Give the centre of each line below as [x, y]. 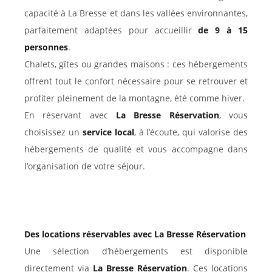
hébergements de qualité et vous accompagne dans [136, 149]
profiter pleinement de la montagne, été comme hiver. [134, 98]
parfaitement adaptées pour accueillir [111, 30]
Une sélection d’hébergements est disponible [136, 251]
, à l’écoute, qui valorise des [191, 132]
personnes [46, 47]
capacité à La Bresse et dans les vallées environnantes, [136, 13]
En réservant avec [70, 115]
